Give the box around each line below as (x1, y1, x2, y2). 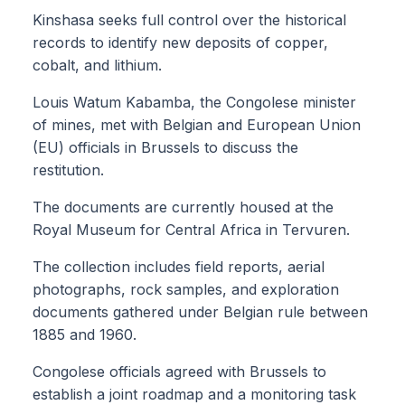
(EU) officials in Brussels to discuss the (33, 138, 298, 157)
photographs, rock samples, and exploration (33, 280, 339, 299)
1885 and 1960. (33, 325, 137, 344)
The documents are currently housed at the (33, 198, 334, 217)
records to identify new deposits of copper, (33, 33, 328, 52)
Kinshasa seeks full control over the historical (33, 11, 346, 30)
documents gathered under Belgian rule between (33, 303, 368, 322)
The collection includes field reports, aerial (33, 258, 325, 277)
